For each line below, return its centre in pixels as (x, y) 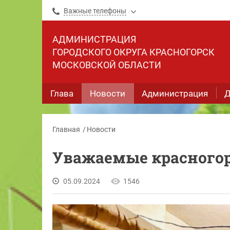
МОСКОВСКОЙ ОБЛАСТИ (107, 65)
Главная (66, 129)
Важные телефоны (95, 11)
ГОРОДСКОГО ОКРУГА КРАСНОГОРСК (133, 52)
